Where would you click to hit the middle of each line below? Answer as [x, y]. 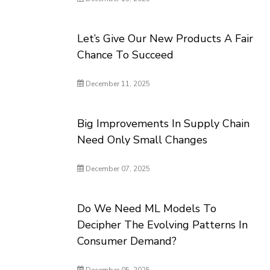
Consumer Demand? [127, 241]
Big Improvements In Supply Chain [164, 124]
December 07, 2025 [117, 169]
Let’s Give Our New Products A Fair [165, 39]
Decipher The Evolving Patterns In [163, 225]
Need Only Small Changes [143, 140]
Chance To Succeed [126, 55]
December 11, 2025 [117, 84]
